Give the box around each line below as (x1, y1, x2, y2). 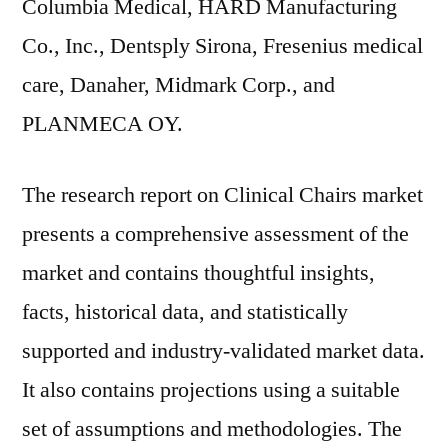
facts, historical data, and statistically (22, 298, 348, 326)
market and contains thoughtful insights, (22, 259, 375, 287)
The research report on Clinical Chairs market (22, 181, 423, 209)
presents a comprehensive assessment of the (22, 220, 409, 248)
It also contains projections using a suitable (22, 376, 400, 404)
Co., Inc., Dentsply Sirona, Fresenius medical (22, 32, 423, 60)
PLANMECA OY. (22, 110, 183, 138)
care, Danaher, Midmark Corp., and (22, 71, 335, 99)
